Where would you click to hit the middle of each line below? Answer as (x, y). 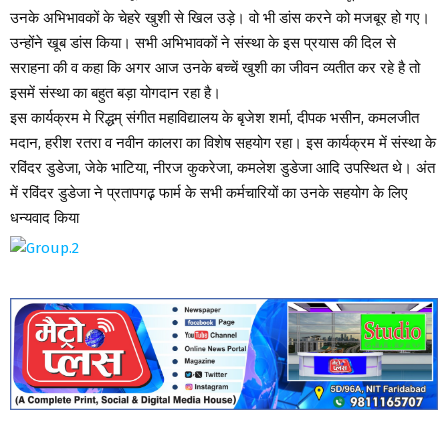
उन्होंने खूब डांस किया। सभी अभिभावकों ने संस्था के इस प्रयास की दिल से (203, 43)
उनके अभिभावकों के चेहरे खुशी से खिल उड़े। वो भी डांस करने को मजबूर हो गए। (220, 18)
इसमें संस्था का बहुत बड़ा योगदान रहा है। (115, 93)
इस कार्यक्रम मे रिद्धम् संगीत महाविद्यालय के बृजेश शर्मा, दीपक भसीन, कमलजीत (214, 118)
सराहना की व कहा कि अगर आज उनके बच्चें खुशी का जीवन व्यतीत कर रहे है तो (215, 68)
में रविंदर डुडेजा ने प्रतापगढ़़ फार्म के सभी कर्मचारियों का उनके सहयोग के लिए (209, 193)
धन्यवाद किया (44, 218)
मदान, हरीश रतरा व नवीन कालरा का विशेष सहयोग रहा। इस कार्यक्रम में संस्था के (223, 143)
